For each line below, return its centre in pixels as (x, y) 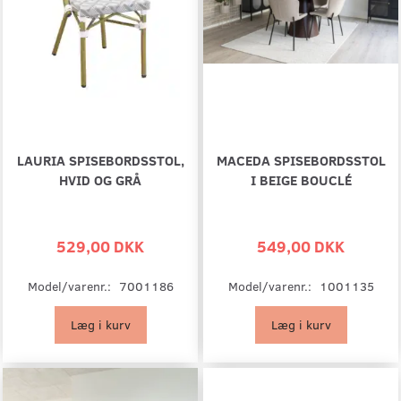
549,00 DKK (301, 245)
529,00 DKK (100, 245)
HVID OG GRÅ (100, 179)
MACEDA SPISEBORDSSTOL (301, 159)
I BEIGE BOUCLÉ (301, 179)
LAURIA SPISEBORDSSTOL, (100, 159)
